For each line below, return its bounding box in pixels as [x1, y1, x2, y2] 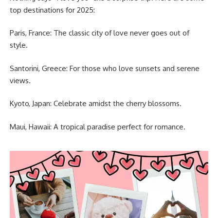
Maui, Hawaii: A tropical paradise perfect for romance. [10, 122, 185, 131]
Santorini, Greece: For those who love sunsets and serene [10, 63, 200, 73]
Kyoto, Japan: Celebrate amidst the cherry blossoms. [10, 99, 182, 109]
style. [10, 40, 28, 50]
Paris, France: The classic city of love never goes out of [10, 28, 189, 38]
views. [10, 75, 31, 85]
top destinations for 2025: [10, 5, 95, 15]
